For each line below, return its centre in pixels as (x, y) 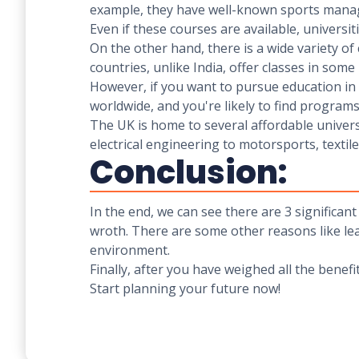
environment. (130, 250)
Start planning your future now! (185, 288)
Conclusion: (188, 172)
